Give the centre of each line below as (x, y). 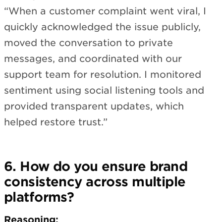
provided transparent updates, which (94, 106)
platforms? (39, 197)
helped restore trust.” (56, 122)
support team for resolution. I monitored (103, 74)
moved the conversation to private (88, 43)
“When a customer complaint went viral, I (105, 11)
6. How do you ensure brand (96, 166)
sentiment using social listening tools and (104, 90)
